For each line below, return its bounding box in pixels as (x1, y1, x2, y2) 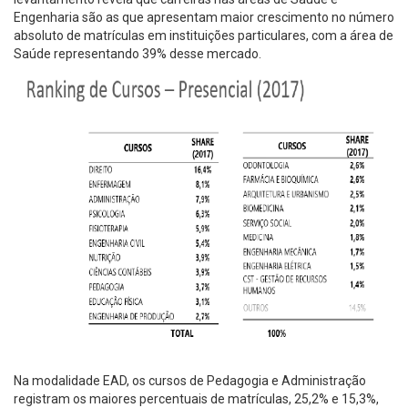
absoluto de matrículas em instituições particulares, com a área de (14, 27, 393, 43)
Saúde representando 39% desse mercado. (14, 46, 261, 61)
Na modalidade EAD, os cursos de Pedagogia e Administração (14, 372, 366, 388)
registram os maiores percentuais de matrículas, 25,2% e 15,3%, (14, 391, 379, 406)
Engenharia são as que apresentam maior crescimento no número (14, 9, 394, 25)
